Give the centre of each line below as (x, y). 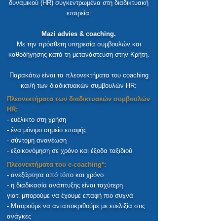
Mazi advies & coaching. (79, 34)
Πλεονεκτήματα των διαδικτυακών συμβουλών (78, 99)
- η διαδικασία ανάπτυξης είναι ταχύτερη (76, 185)
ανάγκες (19, 216)
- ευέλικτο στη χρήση (37, 119)
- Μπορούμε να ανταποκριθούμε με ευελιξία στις (76, 206)
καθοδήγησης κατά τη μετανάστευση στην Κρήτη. (79, 54)
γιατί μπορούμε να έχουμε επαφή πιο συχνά (70, 195)
